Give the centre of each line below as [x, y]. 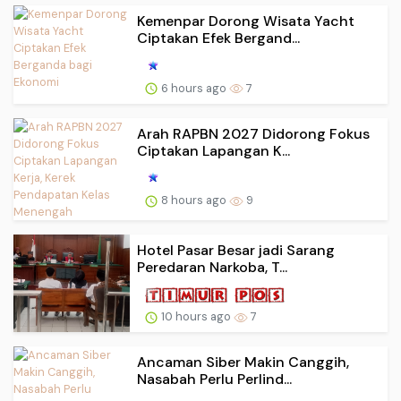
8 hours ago [194, 200]
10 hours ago [196, 317]
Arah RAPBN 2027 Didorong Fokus [253, 133]
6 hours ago [194, 88]
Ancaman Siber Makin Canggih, [243, 363]
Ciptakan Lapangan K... [213, 150]
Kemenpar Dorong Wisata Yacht [246, 21]
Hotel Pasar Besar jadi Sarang [236, 250]
